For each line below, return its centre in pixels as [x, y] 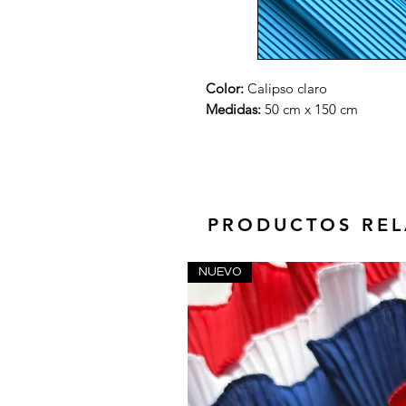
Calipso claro [287, 89]
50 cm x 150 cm [309, 110]
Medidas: [233, 110]
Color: [226, 89]
